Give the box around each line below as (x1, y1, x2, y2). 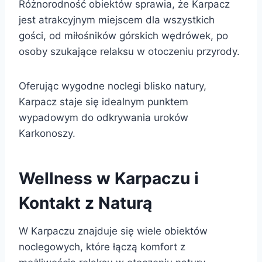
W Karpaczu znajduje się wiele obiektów (19, 225, 208, 237)
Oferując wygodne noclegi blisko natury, (19, 80, 206, 92)
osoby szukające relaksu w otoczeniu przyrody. (19, 45, 240, 57)
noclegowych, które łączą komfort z (19, 240, 185, 253)
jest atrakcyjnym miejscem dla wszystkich (19, 13, 215, 26)
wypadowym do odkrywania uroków (19, 111, 188, 123)
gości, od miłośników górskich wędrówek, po (19, 29, 228, 42)
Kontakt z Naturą (19, 192, 152, 213)
